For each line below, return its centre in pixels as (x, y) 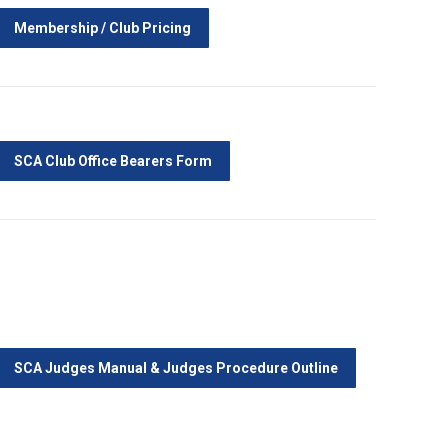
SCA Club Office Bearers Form (113, 161)
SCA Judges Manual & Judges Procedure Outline (176, 368)
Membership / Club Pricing (102, 28)
